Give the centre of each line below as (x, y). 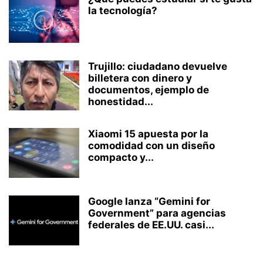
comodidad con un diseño (151, 146)
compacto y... (121, 157)
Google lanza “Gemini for (149, 201)
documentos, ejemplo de (149, 90)
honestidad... (121, 102)
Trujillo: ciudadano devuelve (158, 66)
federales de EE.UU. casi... (151, 225)
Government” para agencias (157, 213)
